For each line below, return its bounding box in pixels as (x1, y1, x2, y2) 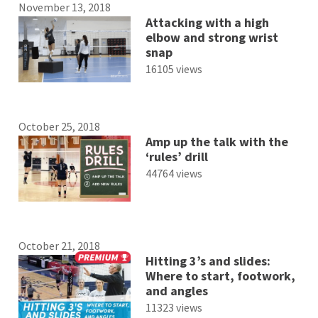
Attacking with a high (145, 13, 269, 31)
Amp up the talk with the (145, 133, 288, 150)
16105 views (145, 61, 202, 76)
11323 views (145, 300, 202, 315)
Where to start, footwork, (145, 268, 295, 285)
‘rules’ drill (145, 148, 208, 165)
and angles (145, 283, 208, 300)
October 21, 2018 (18, 238, 101, 253)
